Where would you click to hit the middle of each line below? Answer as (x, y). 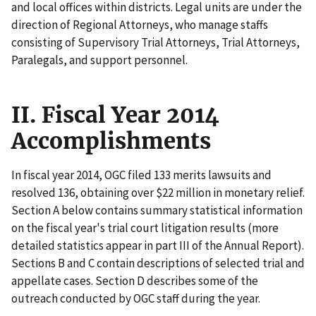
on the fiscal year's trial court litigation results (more (145, 227)
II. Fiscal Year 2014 (115, 115)
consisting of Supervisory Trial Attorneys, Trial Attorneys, (156, 42)
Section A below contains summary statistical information (157, 210)
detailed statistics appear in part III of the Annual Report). (158, 245)
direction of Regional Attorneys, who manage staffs (140, 24)
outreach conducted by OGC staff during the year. (136, 298)
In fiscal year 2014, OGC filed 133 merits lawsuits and (141, 175)
